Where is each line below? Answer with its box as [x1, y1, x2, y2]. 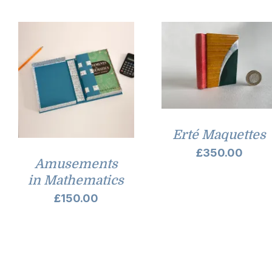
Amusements [34, 157, 118, 172]
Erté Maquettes [172, 127, 267, 143]
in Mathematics [28, 173, 124, 188]
